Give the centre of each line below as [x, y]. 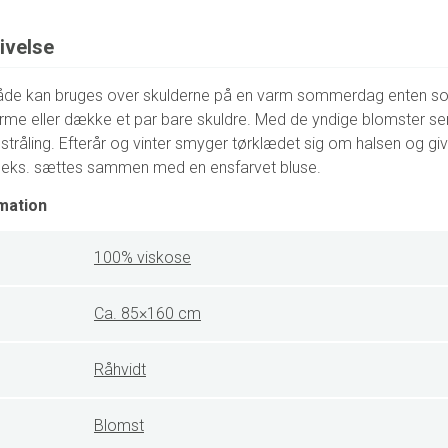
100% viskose [142, 258]
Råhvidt [119, 370]
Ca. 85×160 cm [147, 314]
